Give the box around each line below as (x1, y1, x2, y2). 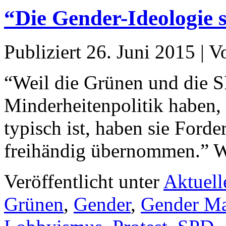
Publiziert (4, 40, 81, 63)
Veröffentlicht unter (4, 170, 159, 192)
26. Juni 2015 (86, 40, 195, 63)
